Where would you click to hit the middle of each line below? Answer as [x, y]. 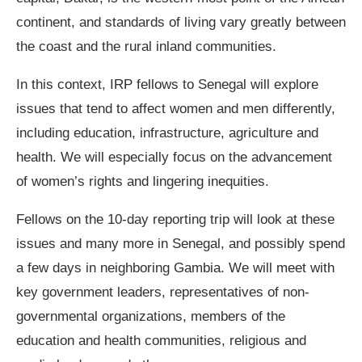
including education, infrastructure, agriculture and [167, 133]
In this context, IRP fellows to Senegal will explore [167, 85]
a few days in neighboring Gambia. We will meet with [175, 268]
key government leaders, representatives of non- [163, 293]
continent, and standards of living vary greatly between [181, 23]
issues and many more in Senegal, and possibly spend [181, 244]
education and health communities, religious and [161, 341]
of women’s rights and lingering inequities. [143, 182]
